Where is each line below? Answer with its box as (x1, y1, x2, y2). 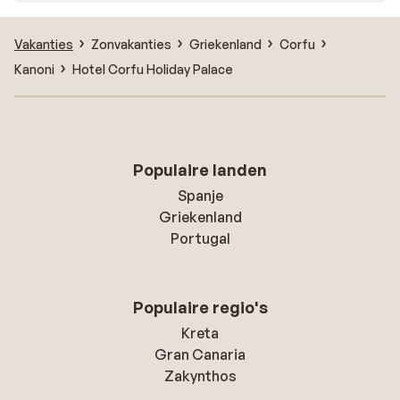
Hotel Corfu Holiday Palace (72, 61, 233, 77)
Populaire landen (133, 160, 267, 180)
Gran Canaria (154, 346, 246, 364)
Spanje (177, 187, 223, 205)
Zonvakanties (91, 36, 171, 52)
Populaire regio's (132, 297, 268, 318)
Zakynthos (163, 367, 237, 386)
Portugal (170, 229, 230, 248)
